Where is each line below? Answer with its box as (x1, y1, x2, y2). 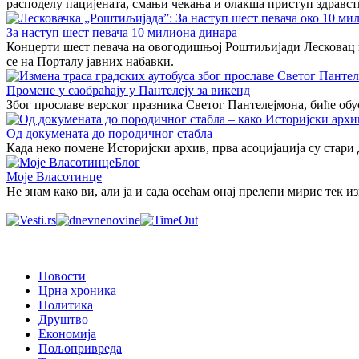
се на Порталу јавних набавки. (6, 54, 174, 68)
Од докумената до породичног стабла (6, 126, 212, 140)
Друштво (38, 312, 88, 326)
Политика (38, 297, 93, 312)
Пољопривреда (38, 341, 122, 355)
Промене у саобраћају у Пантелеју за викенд (6, 83, 250, 97)
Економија (38, 326, 96, 341)
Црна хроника (38, 283, 116, 297)
